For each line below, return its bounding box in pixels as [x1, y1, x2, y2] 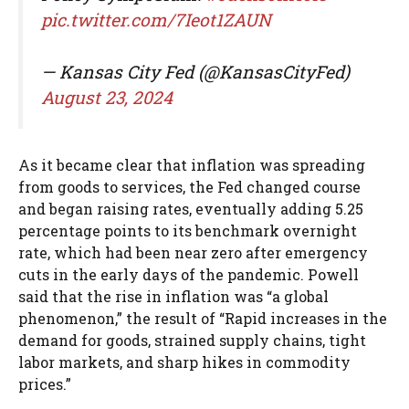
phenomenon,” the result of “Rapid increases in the [18, 309, 387, 329]
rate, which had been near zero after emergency [18, 243, 368, 263]
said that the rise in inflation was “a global [18, 287, 329, 307]
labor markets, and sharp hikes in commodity [18, 352, 351, 372]
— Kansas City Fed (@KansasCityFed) [41, 59, 350, 83]
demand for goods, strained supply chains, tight [18, 330, 366, 351]
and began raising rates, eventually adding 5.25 [18, 199, 363, 219]
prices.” [18, 374, 71, 394]
